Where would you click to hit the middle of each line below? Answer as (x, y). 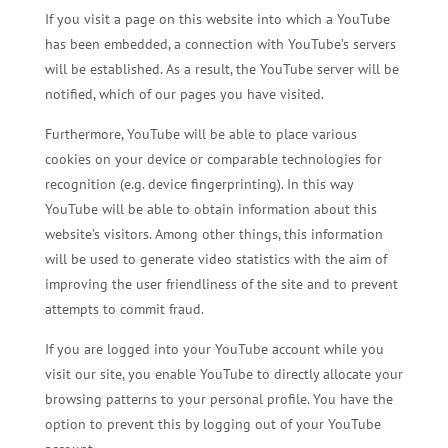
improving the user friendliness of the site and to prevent (221, 284)
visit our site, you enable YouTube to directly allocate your (223, 374)
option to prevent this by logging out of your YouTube (212, 424)
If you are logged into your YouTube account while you (214, 349)
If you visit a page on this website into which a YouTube (217, 19)
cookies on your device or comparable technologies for (213, 159)
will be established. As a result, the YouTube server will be (221, 69)
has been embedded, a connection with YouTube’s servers (220, 44)
